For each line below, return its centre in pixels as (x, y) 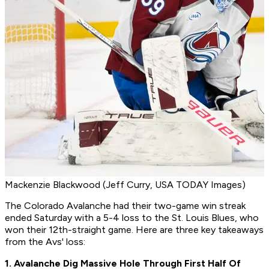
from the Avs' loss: (45, 242)
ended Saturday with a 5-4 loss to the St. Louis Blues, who (132, 218)
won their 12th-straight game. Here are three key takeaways (134, 230)
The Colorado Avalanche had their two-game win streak (125, 206)
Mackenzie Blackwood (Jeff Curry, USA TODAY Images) (125, 185)
